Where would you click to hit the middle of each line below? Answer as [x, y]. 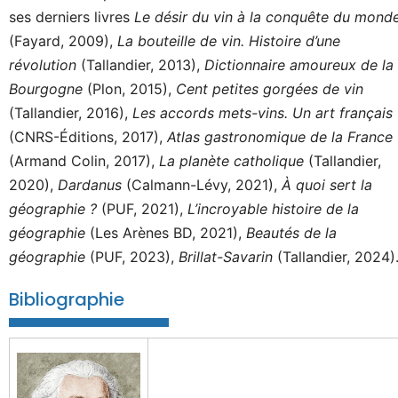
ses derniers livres [72, 17]
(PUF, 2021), [142, 209]
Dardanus [92, 185]
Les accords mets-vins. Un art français [263, 113]
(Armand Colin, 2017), [84, 161]
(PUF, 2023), [134, 257]
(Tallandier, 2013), [143, 65]
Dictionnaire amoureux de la [299, 65]
